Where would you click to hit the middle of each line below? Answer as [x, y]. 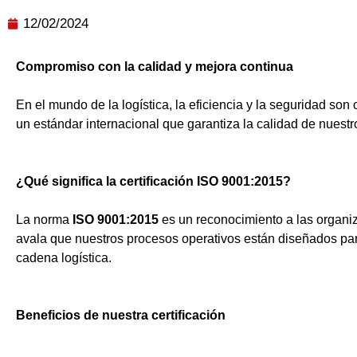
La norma [44, 220]
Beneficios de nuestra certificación [121, 315]
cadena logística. [64, 258]
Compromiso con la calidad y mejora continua [155, 67]
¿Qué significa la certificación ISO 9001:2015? [153, 181]
